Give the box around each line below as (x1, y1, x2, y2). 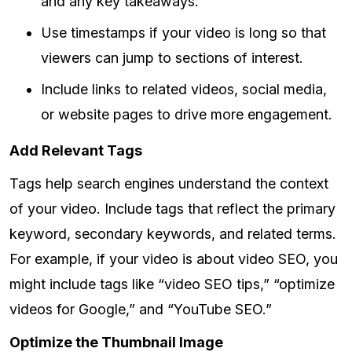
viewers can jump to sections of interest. (41, 49, 303, 67)
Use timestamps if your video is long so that (41, 24, 326, 42)
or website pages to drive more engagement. (41, 106, 332, 123)
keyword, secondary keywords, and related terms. (9, 225, 336, 243)
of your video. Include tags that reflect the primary (9, 200, 335, 218)
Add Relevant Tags (9, 142, 142, 159)
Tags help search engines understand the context (9, 175, 328, 192)
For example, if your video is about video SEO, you (9, 251, 338, 268)
